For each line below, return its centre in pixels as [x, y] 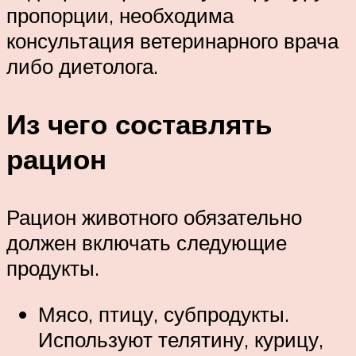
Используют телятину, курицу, [181, 339]
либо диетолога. [82, 66]
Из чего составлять [139, 124]
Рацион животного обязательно [154, 217]
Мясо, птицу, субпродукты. [164, 313]
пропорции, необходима [120, 15]
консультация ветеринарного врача [172, 40]
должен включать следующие [147, 243]
